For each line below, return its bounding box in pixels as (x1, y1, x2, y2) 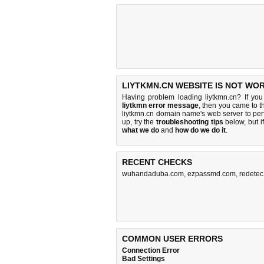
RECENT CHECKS (122, 157, 192, 167)
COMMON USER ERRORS (122, 234, 223, 243)
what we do (122, 126, 159, 134)
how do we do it (175, 126, 226, 134)
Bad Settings (122, 255, 165, 263)
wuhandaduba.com (122, 170, 184, 178)
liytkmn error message (122, 101, 199, 110)
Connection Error (122, 246, 180, 255)
